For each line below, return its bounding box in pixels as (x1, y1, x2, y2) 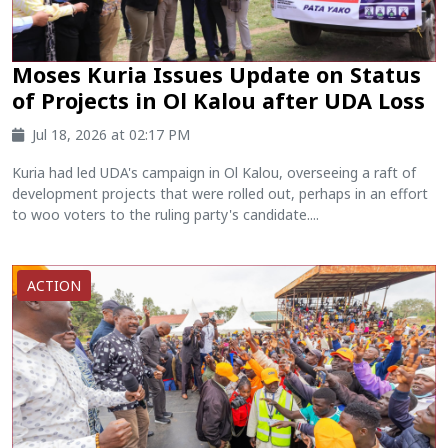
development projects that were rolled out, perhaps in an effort (12, 184, 428, 204)
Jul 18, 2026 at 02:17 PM (32, 125, 190, 145)
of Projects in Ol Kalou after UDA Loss (12, 86, 425, 116)
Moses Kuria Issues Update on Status (12, 60, 421, 90)
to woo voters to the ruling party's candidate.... (12, 205, 319, 225)
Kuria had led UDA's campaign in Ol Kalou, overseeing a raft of (12, 163, 416, 183)
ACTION (27, 276, 81, 296)
